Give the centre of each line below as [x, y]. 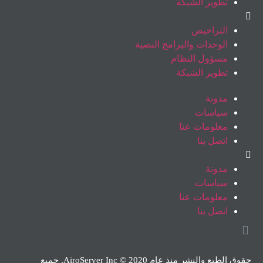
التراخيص [210, 31]
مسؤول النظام [199, 59]
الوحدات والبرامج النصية [181, 45]
